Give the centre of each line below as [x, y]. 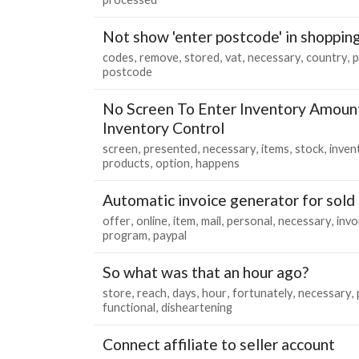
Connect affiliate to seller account [219, 344]
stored [202, 57]
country [327, 57]
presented [170, 148]
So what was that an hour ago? [206, 272]
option [173, 163]
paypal [170, 235]
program [125, 235]
